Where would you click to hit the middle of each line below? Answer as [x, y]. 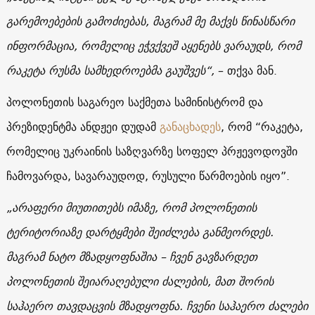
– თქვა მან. [245, 70]
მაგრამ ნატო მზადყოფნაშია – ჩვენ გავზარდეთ [131, 256]
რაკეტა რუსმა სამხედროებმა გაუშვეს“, [110, 70]
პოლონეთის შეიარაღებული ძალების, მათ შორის [140, 281]
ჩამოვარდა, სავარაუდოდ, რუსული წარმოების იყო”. [148, 175]
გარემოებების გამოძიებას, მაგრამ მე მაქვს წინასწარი [150, 21]
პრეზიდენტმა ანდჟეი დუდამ [83, 126]
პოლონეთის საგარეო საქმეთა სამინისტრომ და [134, 102]
